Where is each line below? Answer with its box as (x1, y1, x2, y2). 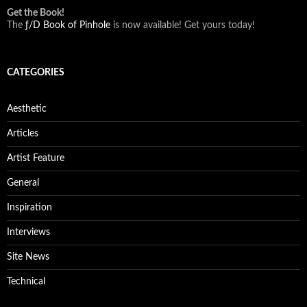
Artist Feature (7, 153, 64, 163)
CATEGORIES (7, 68, 64, 77)
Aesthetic (7, 104, 47, 114)
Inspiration (7, 203, 52, 212)
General (7, 178, 39, 188)
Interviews (7, 228, 50, 237)
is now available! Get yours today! (110, 21, 255, 30)
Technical (7, 277, 45, 286)
